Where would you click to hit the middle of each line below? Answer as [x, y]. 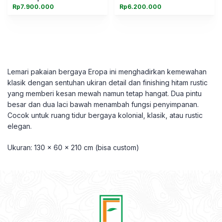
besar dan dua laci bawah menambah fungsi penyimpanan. [103, 104]
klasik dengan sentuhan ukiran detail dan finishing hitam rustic [108, 83]
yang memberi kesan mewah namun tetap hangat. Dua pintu [105, 93]
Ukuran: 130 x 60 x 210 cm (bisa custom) [73, 147]
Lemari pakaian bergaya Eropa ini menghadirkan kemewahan [107, 72]
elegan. [20, 126]
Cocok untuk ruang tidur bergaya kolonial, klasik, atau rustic [105, 115]
